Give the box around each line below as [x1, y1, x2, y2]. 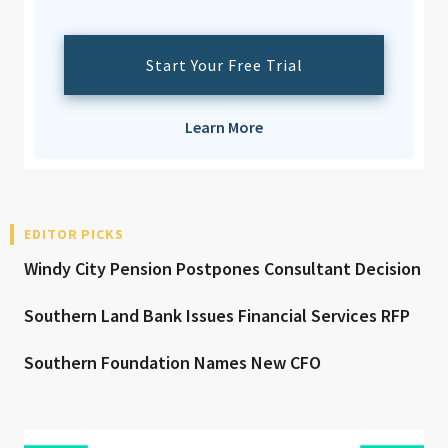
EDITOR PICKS [24, 225, 124, 244]
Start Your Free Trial [145, 55, 303, 76]
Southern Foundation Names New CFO [24, 351, 321, 375]
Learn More [185, 117, 263, 138]
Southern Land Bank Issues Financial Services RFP [24, 304, 410, 328]
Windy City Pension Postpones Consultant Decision [24, 257, 421, 281]
